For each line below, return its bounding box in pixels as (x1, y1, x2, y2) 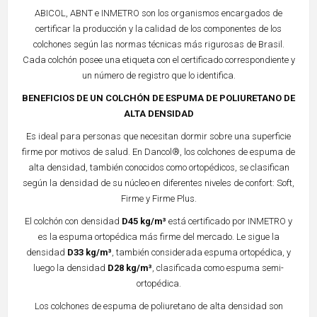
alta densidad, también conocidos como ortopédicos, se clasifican (28, 161, 289, 173)
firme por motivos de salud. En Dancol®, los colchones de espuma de (22, 146, 295, 157)
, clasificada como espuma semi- (152, 262, 284, 273)
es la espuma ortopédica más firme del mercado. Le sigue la (38, 231, 279, 242)
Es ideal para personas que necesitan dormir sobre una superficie (26, 130, 291, 142)
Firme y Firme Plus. (120, 192, 197, 204)
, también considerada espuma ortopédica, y (112, 246, 291, 258)
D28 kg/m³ (108, 262, 152, 273)
